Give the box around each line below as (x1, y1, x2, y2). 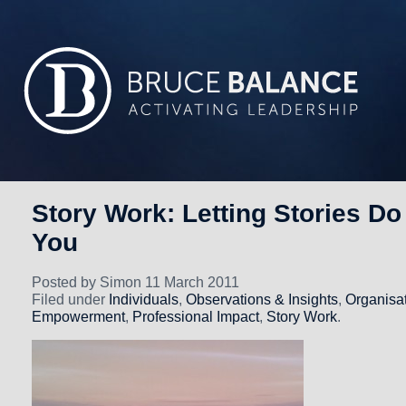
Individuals (109, 291, 179, 307)
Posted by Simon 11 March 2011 (32, 274, 239, 290)
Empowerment (32, 308, 125, 324)
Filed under (32, 291, 109, 307)
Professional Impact (132, 308, 259, 324)
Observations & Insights (186, 291, 338, 307)
